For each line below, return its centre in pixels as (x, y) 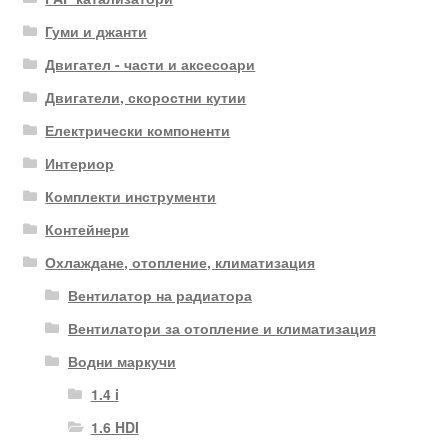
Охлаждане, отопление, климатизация (180, 262)
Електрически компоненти (138, 130)
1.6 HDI (114, 427)
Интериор (80, 163)
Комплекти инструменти (131, 196)
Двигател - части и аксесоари (150, 64)
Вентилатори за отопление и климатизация (221, 328)
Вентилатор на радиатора (159, 295)
